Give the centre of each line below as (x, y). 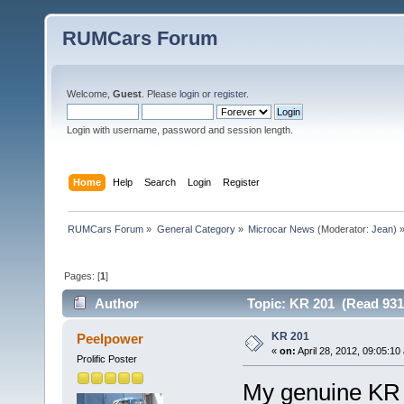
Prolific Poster (106, 359)
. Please (161, 94)
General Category (196, 229)
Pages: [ (83, 275)
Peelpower (110, 339)
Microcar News (281, 229)
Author (117, 304)
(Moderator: (343, 229)
